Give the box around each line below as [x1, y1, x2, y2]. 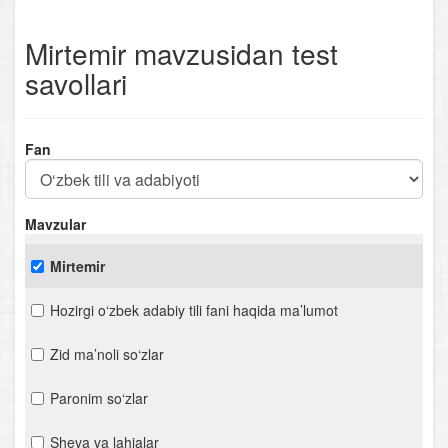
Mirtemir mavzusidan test [25, 33, 338, 73]
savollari [25, 63, 127, 103]
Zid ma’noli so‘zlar [50, 344, 164, 364]
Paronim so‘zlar [50, 388, 148, 408]
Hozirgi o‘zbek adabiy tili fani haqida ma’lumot [50, 300, 338, 320]
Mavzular [25, 214, 86, 234]
